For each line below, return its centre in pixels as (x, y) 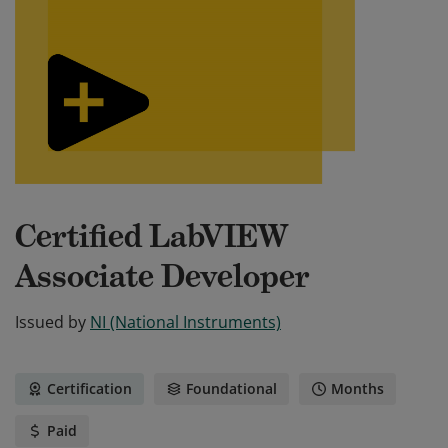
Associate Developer (162, 276)
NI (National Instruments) (185, 322)
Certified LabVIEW (151, 236)
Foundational (231, 388)
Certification (89, 388)
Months (357, 388)
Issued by (50, 322)
